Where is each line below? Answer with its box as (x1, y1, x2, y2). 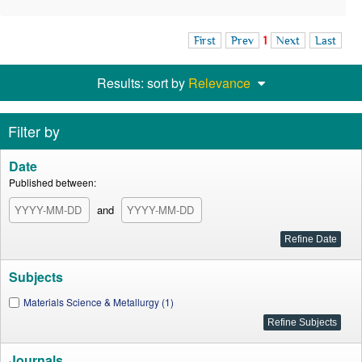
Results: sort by (97, 74, 188, 92)
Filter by (8, 120, 60, 141)
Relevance (188, 74, 250, 92)
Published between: (9, 175, 96, 189)
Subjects (9, 267, 63, 286)
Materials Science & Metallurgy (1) (23, 295, 174, 309)
